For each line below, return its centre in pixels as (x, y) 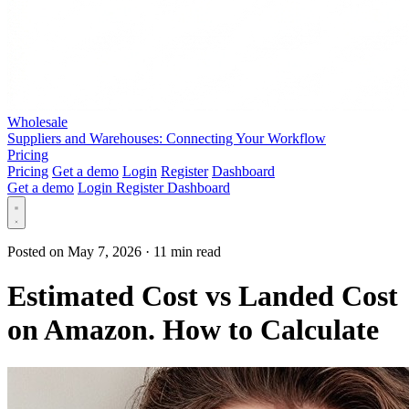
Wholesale (37, 122)
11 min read (187, 252)
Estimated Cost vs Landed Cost (203, 296)
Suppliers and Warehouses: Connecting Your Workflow (167, 138)
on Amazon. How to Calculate (193, 330)
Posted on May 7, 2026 (76, 252)
